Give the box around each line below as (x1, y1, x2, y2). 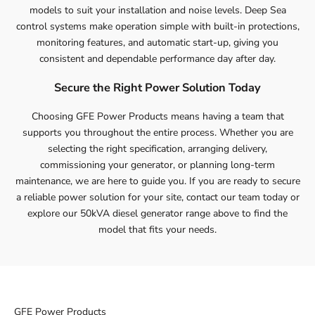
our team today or (217, 191, 300, 205)
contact (186, 191, 218, 205)
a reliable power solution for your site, (15, 191, 186, 205)
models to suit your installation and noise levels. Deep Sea (29, 3, 286, 17)
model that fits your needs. (98, 223, 217, 237)
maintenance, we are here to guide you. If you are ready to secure (15, 174, 300, 188)
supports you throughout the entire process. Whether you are (22, 126, 293, 140)
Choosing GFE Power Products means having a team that (31, 110, 284, 124)
